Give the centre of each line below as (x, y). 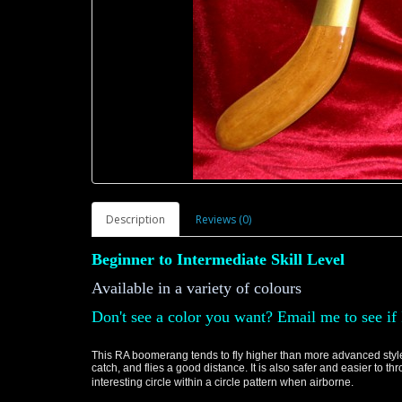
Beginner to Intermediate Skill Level (220, 259)
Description (135, 219)
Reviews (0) (223, 219)
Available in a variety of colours (199, 288)
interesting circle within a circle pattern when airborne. (223, 382)
